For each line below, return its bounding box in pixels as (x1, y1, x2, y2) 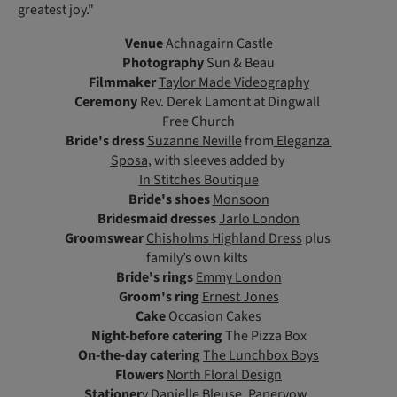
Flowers (115, 365, 164, 385)
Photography (122, 53, 204, 74)
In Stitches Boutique (138, 170, 259, 191)
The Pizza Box (222, 326, 307, 346)
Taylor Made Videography (158, 73, 309, 93)
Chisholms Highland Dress (145, 229, 302, 249)
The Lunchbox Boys (203, 346, 319, 366)
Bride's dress (65, 131, 144, 152)
